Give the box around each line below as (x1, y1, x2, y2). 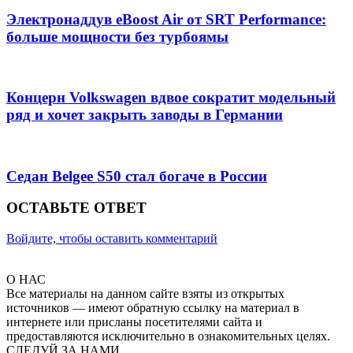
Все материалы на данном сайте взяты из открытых (6, 286, 284, 300)
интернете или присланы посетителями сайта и (6, 314, 262, 329)
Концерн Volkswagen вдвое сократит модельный (6, 89, 336, 106)
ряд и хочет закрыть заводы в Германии (6, 106, 283, 124)
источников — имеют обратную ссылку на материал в (6, 300, 299, 314)
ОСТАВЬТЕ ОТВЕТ (6, 199, 147, 217)
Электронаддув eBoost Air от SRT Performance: (6, 10, 326, 28)
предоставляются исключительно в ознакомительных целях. (6, 329, 330, 343)
